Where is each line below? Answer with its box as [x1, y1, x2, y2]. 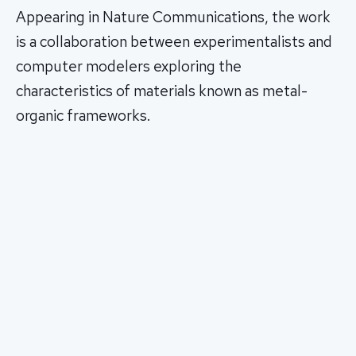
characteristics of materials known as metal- [16, 81, 308, 102]
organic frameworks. [16, 106, 150, 126]
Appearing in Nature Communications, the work [16, 7, 331, 28]
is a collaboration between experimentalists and [16, 32, 332, 52]
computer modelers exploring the [16, 56, 242, 77]
